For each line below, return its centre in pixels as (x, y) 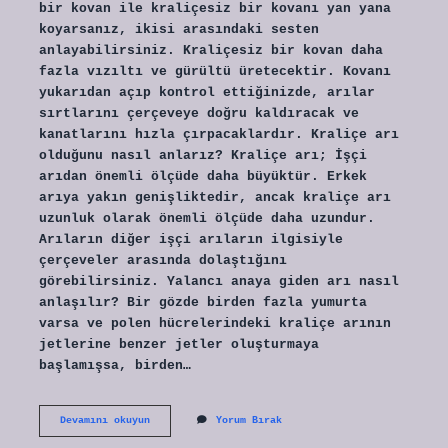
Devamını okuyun (104, 420)
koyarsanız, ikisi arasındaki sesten (178, 29)
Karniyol (172, 419)
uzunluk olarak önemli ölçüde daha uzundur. (206, 218)
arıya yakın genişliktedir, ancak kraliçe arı (214, 197)
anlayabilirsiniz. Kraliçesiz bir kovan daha (210, 50)
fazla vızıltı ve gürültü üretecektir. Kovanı (214, 71)
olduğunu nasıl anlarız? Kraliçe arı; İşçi (202, 155)
